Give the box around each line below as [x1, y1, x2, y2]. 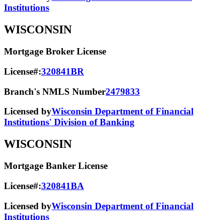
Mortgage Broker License [4, 46, 106, 57]
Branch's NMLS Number [4, 86, 106, 97]
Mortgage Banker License [4, 161, 108, 171]
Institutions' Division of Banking [4, 117, 135, 128]
